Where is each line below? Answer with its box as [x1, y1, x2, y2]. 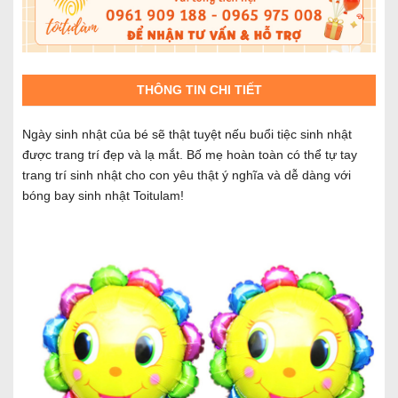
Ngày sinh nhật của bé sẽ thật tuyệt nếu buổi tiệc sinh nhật [22, 126, 352, 141]
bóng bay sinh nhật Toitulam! [22, 187, 184, 203]
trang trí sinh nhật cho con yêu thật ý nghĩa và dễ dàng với [22, 167, 351, 182]
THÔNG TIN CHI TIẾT [136, 82, 262, 97]
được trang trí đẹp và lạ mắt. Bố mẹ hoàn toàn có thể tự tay [22, 147, 357, 162]
